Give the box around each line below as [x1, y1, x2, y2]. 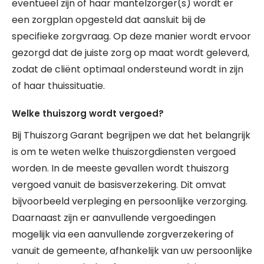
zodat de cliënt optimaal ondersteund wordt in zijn [12, 62, 243, 76]
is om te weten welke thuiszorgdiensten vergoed [12, 145, 236, 159]
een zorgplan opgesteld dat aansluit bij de [12, 13, 206, 27]
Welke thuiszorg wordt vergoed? [12, 107, 164, 120]
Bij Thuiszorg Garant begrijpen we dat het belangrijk [12, 128, 250, 142]
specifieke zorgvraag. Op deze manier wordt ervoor [12, 29, 251, 43]
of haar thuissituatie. [12, 79, 105, 93]
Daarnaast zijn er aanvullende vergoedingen [12, 211, 216, 225]
